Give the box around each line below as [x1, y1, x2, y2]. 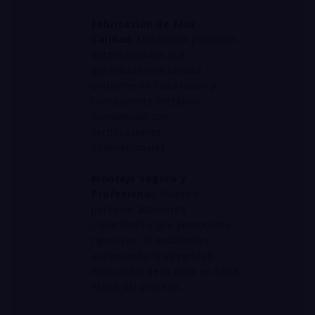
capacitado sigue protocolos [91, 218, 231, 231]
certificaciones [91, 125, 162, 139]
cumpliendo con [91, 110, 169, 123]
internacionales [91, 141, 166, 154]
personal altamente [91, 202, 186, 216]
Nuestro [157, 187, 200, 200]
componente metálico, [91, 94, 202, 108]
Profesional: [91, 187, 157, 200]
